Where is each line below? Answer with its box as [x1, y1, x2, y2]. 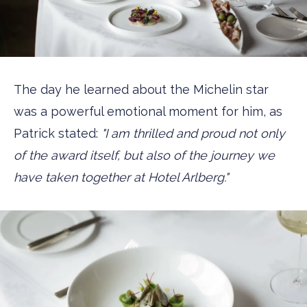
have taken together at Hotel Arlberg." [14, 169, 228, 184]
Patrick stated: [14, 125, 101, 140]
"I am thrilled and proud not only [101, 125, 285, 140]
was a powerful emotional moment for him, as [14, 103, 282, 119]
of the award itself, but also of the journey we [14, 147, 275, 162]
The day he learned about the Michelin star [14, 82, 269, 97]
